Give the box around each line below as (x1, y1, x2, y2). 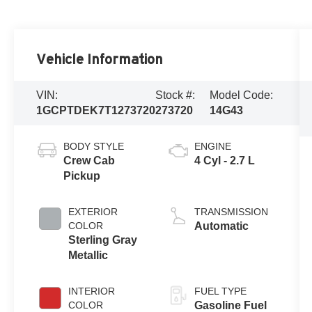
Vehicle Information (36, 51, 164, 67)
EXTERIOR (68, 205, 118, 217)
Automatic (194, 219, 249, 232)
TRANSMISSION (194, 205, 268, 217)
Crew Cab (63, 154, 116, 166)
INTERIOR (68, 285, 116, 297)
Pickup (63, 169, 101, 182)
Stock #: (155, 88, 196, 101)
